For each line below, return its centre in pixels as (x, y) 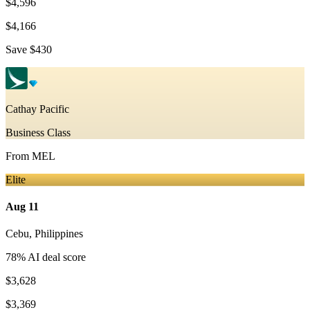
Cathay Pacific (37, 109)
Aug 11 (22, 207)
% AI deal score (51, 257)
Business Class (38, 132)
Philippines (59, 234)
